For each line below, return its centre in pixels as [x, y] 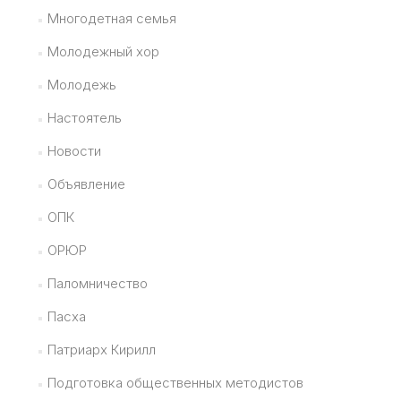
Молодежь [81, 85]
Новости [74, 151]
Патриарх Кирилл [101, 350]
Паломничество [97, 284]
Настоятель [84, 118]
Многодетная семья [111, 19]
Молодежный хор [103, 52]
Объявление [86, 184]
